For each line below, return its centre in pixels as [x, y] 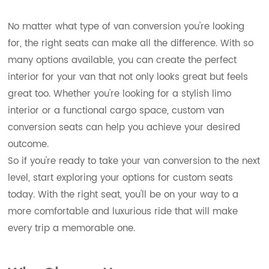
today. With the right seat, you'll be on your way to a [123, 195]
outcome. [29, 145]
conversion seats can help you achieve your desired [124, 128]
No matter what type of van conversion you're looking [126, 27]
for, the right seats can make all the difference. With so [131, 44]
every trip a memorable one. [72, 229]
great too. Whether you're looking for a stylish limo [120, 94]
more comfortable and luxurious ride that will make [123, 212]
